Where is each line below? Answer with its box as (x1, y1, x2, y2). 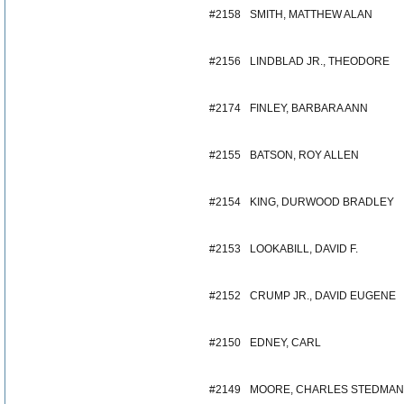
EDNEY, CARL (250, 336, 321, 349)
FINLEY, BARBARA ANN (250, 102, 368, 115)
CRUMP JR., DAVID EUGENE (250, 289, 396, 302)
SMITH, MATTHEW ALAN (250, 8, 372, 21)
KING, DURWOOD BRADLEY (250, 196, 394, 208)
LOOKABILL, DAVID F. (250, 243, 358, 255)
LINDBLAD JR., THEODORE (250, 55, 390, 68)
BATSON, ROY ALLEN (250, 149, 359, 161)
